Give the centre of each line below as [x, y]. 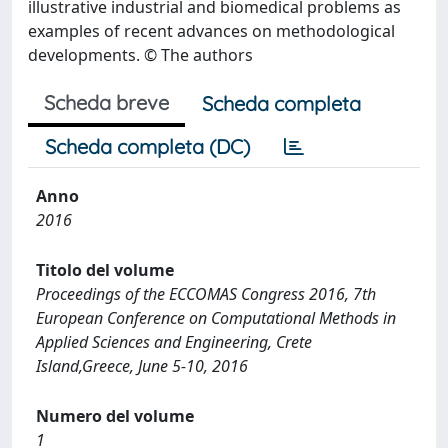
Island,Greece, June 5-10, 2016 [142, 366]
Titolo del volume [105, 270]
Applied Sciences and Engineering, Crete [174, 342]
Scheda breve [106, 102]
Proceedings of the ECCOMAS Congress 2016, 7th [206, 294]
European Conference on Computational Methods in [216, 318]
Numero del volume [115, 416]
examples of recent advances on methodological [211, 31]
